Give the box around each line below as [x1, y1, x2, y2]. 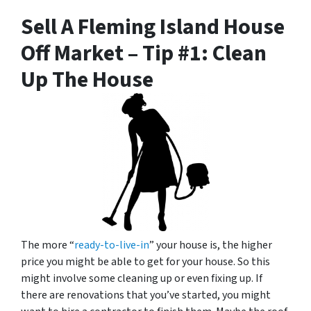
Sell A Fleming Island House [21, 10, 285, 43]
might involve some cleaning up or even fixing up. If [21, 271, 262, 287]
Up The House [21, 63, 153, 96]
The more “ [21, 237, 74, 253]
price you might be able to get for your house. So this [21, 254, 270, 270]
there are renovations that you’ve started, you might [21, 287, 271, 303]
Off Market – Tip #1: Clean [21, 37, 267, 69]
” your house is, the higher [149, 237, 272, 253]
